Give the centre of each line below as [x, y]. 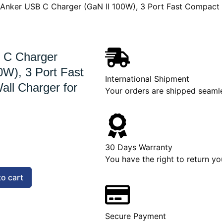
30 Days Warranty [139, 147]
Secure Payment [136, 216]
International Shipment [147, 79]
